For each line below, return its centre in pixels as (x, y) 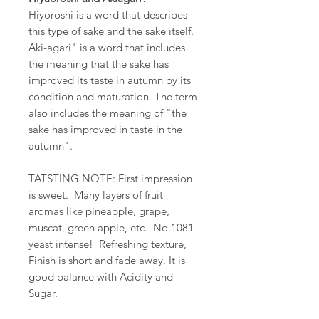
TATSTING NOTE (70, 179)
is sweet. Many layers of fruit (96, 195)
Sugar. (43, 293)
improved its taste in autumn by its (110, 80)
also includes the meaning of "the (108, 113)
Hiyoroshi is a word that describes (108, 15)
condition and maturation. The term (113, 97)
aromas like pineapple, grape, (99, 211)
